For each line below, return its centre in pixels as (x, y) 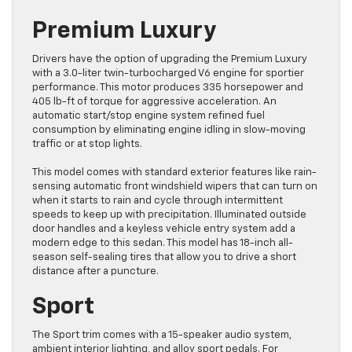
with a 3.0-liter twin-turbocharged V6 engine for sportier (168, 74)
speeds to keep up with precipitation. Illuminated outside (169, 215)
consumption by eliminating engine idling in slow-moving (169, 130)
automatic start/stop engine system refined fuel (148, 116)
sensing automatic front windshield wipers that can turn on (175, 187)
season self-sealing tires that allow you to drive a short (164, 258)
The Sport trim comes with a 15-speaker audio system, (162, 335)
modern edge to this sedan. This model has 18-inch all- (163, 244)
